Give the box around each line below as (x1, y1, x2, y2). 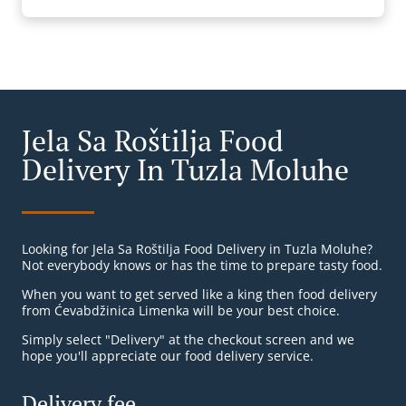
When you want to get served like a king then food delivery (22, 285, 377, 304)
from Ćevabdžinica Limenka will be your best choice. (22, 302, 340, 320)
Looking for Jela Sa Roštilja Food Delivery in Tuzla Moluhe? (22, 240, 372, 258)
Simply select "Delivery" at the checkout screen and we (22, 331, 354, 349)
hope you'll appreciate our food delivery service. (22, 347, 314, 365)
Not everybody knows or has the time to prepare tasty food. (22, 256, 382, 275)
